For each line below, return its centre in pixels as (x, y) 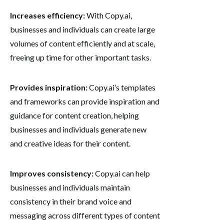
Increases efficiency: (47, 15)
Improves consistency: (52, 173)
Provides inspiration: (49, 87)
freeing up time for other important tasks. (80, 57)
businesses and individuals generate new (78, 129)
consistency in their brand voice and (71, 201)
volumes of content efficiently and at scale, (82, 43)
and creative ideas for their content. (70, 143)
